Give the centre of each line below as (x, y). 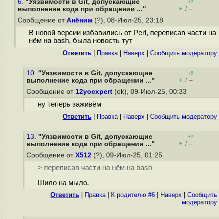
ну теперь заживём (69, 104)
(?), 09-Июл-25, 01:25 (128, 155)
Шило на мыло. (63, 183)
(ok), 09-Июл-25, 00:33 (151, 92)
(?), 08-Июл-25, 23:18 (129, 20)
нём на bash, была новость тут (80, 41)
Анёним (79, 20)
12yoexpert (94, 92)
